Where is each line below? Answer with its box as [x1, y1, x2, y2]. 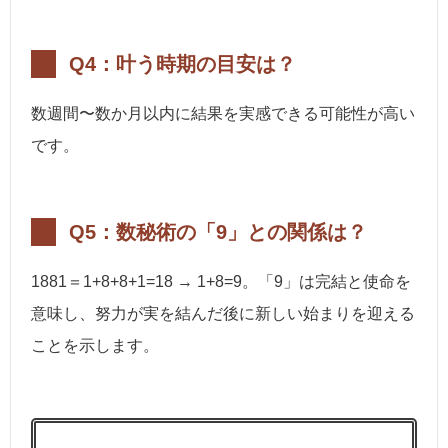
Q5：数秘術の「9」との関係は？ [69, 221, 367, 244]
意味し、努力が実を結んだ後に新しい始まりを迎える [31, 305, 415, 323]
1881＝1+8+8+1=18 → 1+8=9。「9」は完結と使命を [31, 273, 411, 291]
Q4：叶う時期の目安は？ [69, 53, 296, 76]
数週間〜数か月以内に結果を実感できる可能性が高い [31, 105, 415, 123]
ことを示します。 [31, 337, 159, 355]
